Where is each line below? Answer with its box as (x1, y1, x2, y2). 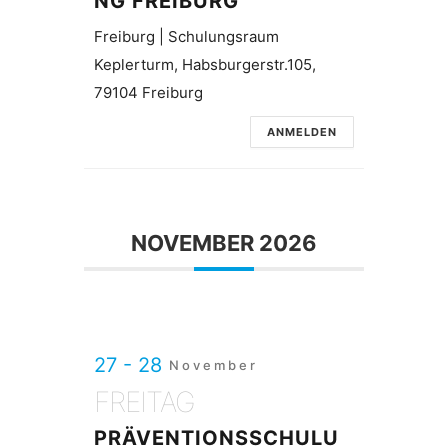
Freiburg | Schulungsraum (94, 27, 279, 46)
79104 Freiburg (94, 83, 203, 102)
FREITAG (94, 385, 195, 419)
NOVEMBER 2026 (131, 230, 317, 256)
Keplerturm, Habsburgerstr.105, (94, 55, 316, 74)
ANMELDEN (267, 125, 337, 139)
